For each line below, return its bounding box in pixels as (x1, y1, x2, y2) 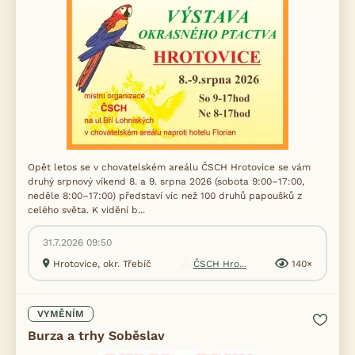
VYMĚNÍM (37, 308, 84, 319)
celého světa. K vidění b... (28, 204, 145, 216)
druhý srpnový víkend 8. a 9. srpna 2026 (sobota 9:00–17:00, (28, 176, 304, 187)
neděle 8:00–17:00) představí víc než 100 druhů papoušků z (28, 190, 302, 201)
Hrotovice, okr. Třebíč (53, 258, 151, 269)
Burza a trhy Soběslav (28, 328, 165, 343)
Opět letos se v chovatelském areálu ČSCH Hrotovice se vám (28, 162, 311, 173)
